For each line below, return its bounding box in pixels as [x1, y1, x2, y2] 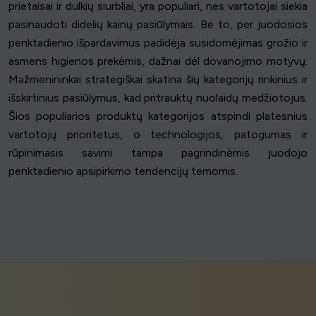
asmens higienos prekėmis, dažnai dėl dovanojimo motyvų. [8, 54, 308, 68]
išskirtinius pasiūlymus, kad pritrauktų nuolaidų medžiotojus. [8, 91, 308, 105]
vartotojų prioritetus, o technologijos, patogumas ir [8, 128, 308, 142]
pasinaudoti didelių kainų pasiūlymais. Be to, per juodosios [8, 18, 308, 32]
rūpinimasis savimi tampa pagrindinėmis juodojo [8, 146, 308, 160]
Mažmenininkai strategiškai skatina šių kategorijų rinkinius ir [8, 73, 308, 87]
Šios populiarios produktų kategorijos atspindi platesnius [8, 109, 308, 123]
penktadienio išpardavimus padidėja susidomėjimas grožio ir [8, 36, 308, 50]
